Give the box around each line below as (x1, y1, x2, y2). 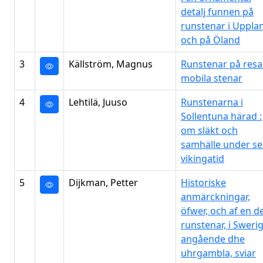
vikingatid (181, 152, 224, 165)
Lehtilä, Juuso (69, 96, 127, 109)
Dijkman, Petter (69, 176, 138, 189)
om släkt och (181, 124, 238, 137)
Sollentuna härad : (181, 110, 262, 123)
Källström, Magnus (69, 58, 153, 70)
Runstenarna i (181, 96, 243, 109)
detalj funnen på (181, 5, 254, 18)
